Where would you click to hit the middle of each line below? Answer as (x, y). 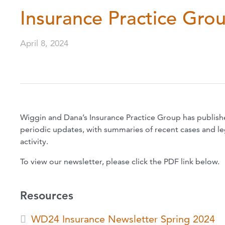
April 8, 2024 (44, 43)
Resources (47, 196)
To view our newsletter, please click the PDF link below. (120, 162)
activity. (34, 142)
